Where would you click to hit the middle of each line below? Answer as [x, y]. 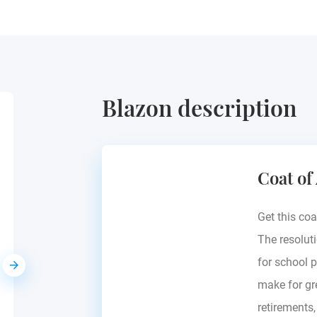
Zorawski [137, 146]
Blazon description [200, 108]
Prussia [144, 175]
